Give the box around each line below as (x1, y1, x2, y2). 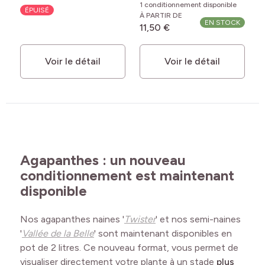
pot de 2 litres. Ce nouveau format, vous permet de (20, 242, 238, 254)
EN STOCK (205, 18, 240, 27)
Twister (124, 214, 156, 225)
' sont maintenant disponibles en (94, 228, 232, 240)
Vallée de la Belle (22, 228, 94, 240)
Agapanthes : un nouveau (20, 151, 186, 169)
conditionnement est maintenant (20, 167, 234, 185)
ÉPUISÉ (25, 6, 49, 15)
